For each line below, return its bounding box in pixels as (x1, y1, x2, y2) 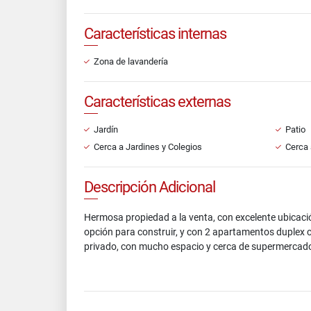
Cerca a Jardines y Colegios (94, 142, 202, 152)
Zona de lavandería (94, 56, 168, 67)
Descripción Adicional (84, 178, 215, 196)
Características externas (84, 93, 230, 110)
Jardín (94, 124, 118, 135)
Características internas (84, 25, 226, 42)
